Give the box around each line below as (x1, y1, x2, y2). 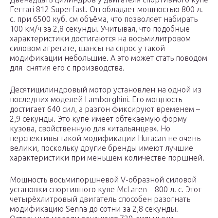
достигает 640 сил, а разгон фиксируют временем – (10, 105, 200, 114)
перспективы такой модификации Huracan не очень (10, 134, 200, 143)
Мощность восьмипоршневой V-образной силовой (10, 175, 197, 184)
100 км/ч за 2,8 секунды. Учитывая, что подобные (10, 24, 190, 34)
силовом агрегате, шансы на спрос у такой (10, 44, 165, 53)
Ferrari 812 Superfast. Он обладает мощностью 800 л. (10, 5, 203, 14)
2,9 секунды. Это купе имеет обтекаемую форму (10, 114, 187, 124)
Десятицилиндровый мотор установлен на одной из (10, 85, 201, 94)
